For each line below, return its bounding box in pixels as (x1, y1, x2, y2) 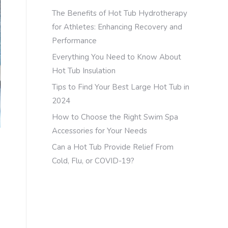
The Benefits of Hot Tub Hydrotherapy (52, 8, 187, 18)
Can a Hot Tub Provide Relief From (52, 142, 174, 152)
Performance (52, 36, 97, 46)
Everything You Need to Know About (52, 52, 181, 62)
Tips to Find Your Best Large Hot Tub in (52, 82, 189, 92)
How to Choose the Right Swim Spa (52, 112, 178, 122)
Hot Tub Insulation (52, 66, 116, 76)
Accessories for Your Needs (52, 126, 147, 136)
